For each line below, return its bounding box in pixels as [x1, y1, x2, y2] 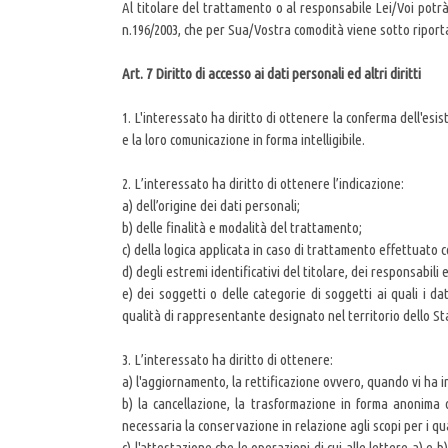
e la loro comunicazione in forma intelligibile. [122, 131, 365, 149]
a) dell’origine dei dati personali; [122, 197, 300, 215]
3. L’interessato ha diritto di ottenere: [122, 351, 333, 369]
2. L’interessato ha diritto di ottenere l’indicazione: [122, 175, 404, 193]
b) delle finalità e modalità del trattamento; [122, 219, 362, 237]
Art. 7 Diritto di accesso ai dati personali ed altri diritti [122, 65, 421, 83]
